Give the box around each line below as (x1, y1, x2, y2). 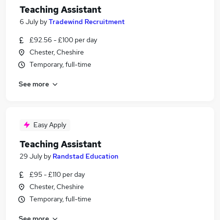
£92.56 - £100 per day (29, 35, 97, 44)
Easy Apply (33, 120, 66, 129)
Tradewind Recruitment (49, 17, 125, 26)
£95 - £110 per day (29, 170, 85, 179)
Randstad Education (53, 152, 118, 161)
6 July (20, 17, 38, 26)
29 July (20, 152, 42, 161)
